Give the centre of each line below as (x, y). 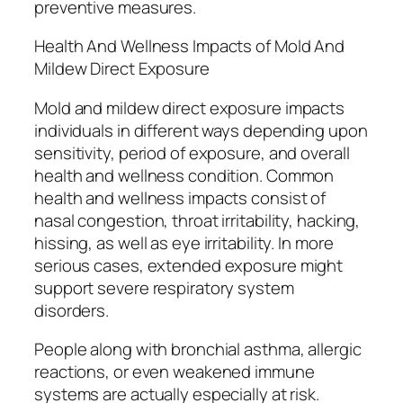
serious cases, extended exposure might (189, 265)
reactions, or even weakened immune (175, 372)
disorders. (72, 310)
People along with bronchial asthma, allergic (198, 349)
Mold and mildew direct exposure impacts (190, 107)
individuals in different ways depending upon (201, 130)
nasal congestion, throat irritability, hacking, (197, 220)
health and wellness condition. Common (184, 175)
